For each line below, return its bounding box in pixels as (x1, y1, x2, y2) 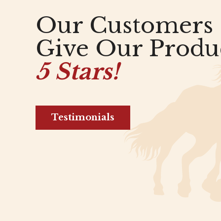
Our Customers (36, 11, 213, 39)
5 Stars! (36, 58, 119, 86)
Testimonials (51, 112, 114, 123)
